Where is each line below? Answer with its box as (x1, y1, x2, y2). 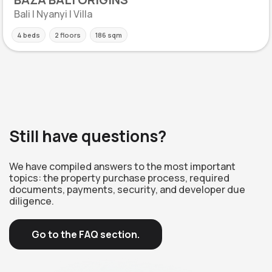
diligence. (9, 194, 54, 208)
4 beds (17, 30, 40, 39)
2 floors (55, 30, 81, 39)
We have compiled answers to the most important (9, 160, 236, 173)
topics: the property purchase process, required (9, 171, 229, 185)
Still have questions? (9, 125, 166, 147)
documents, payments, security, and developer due (9, 183, 245, 196)
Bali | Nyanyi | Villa (14, 7, 92, 21)
